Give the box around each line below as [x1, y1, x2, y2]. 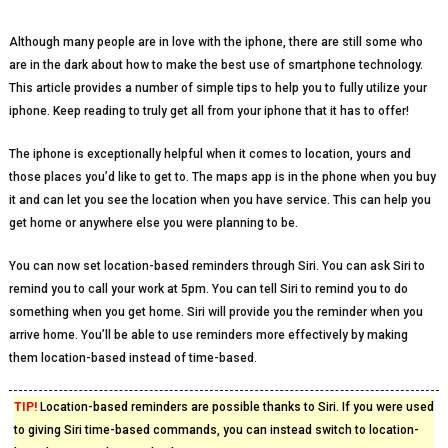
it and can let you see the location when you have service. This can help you [8, 193, 431, 207]
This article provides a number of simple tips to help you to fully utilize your [8, 81, 427, 95]
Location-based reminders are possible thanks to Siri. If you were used [36, 400, 434, 414]
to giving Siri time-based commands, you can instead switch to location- [13, 423, 419, 437]
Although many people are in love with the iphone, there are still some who [8, 35, 423, 49]
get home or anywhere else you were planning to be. [8, 216, 298, 230]
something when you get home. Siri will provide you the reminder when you [8, 305, 423, 319]
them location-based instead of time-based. [8, 351, 257, 365]
